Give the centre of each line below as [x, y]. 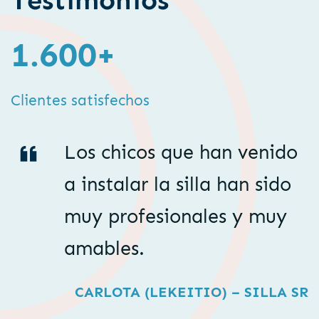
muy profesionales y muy [176, 216]
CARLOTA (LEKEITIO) [151, 293]
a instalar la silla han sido [178, 184]
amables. [104, 248]
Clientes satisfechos [80, 101]
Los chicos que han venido [181, 152]
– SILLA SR [268, 293]
